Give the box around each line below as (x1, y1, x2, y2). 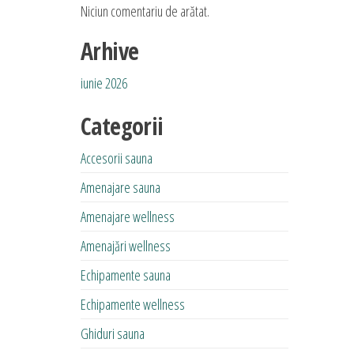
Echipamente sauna (81, 265, 171, 284)
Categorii (81, 109, 164, 142)
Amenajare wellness (81, 206, 175, 226)
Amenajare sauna (81, 177, 160, 197)
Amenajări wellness (81, 235, 171, 255)
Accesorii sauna (81, 148, 153, 168)
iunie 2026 (81, 73, 127, 92)
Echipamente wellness (81, 294, 185, 314)
